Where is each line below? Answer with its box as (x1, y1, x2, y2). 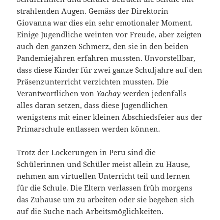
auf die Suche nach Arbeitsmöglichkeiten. (17, 206, 164, 216)
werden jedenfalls (121, 88, 187, 98)
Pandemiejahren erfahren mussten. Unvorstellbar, (17, 53, 196, 63)
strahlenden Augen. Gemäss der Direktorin (17, 5, 169, 16)
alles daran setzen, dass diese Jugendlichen (17, 100, 168, 110)
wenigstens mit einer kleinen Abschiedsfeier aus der (17, 111, 203, 122)
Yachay (96, 88, 121, 98)
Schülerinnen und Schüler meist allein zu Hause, (17, 159, 191, 169)
